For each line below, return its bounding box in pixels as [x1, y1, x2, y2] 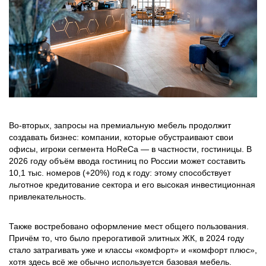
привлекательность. [9, 192, 88, 201]
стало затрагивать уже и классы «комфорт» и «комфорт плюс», [9, 245, 257, 255]
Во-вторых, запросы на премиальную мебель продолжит [9, 121, 231, 130]
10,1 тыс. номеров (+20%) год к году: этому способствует [9, 168, 231, 178]
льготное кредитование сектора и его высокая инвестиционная [9, 180, 255, 189]
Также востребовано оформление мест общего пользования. [9, 221, 249, 231]
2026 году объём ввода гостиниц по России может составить [9, 156, 245, 166]
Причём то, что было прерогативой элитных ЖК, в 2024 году [9, 233, 244, 243]
